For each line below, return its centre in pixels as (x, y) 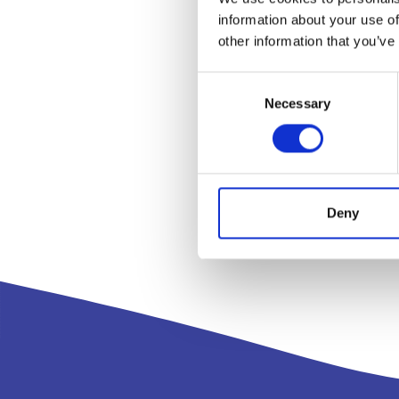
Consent (222, 82)
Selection (224, 103)
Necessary (297, 103)
